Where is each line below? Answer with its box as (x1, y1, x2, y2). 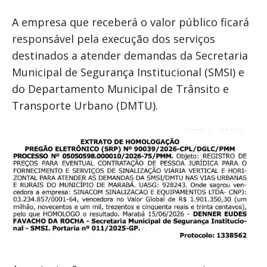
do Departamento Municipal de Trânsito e (12, 82, 229, 97)
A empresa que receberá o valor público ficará (12, 15, 249, 30)
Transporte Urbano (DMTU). (12, 98, 158, 113)
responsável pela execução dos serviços (12, 32, 215, 46)
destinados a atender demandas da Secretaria (12, 48, 248, 63)
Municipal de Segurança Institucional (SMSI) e (12, 65, 244, 80)
